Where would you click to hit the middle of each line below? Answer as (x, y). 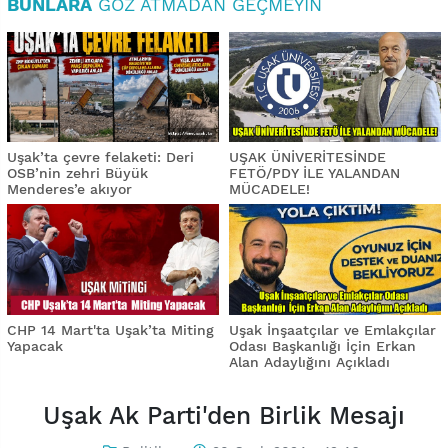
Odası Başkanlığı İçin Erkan (322, 345)
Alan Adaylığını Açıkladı (309, 361)
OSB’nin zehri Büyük (77, 173)
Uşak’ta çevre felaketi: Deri (100, 157)
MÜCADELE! (269, 189)
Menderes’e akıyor (69, 189)
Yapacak (35, 345)
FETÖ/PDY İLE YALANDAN (314, 173)
